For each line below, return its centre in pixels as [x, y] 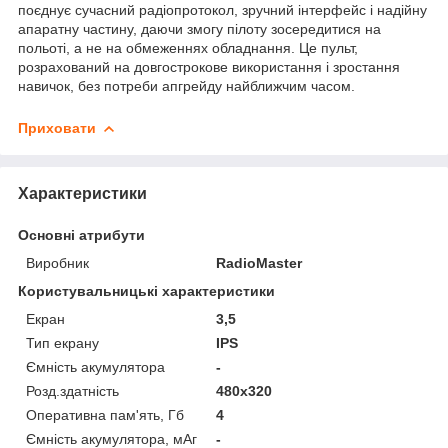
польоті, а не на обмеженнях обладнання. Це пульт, [188, 47]
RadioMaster [259, 262]
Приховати [57, 127]
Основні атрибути [81, 234]
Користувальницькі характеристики [146, 290]
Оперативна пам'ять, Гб [105, 414]
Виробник [57, 262]
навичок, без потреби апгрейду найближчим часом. [186, 85]
